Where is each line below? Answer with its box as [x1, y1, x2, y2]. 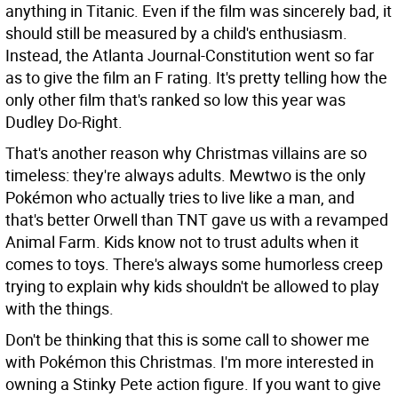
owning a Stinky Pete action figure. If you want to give [5, 373, 381, 394]
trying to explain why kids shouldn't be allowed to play [5, 275, 379, 297]
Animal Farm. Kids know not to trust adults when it [5, 231, 359, 252]
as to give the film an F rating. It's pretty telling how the [5, 67, 387, 88]
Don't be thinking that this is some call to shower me [5, 329, 370, 350]
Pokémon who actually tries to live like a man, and [5, 187, 354, 208]
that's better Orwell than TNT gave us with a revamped [5, 209, 388, 230]
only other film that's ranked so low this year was [5, 89, 346, 110]
